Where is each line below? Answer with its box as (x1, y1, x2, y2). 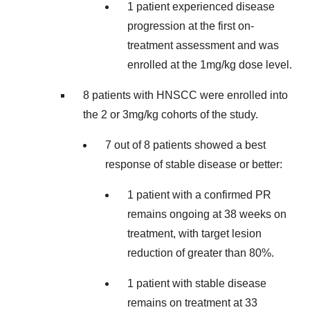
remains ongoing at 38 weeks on (127, 208, 286, 220)
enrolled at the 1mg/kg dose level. (127, 59, 292, 71)
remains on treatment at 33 (127, 297, 257, 309)
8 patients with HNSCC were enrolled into (83, 89, 288, 101)
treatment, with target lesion (127, 228, 262, 239)
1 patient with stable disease (127, 277, 266, 289)
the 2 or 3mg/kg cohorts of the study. (83, 109, 258, 120)
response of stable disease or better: (105, 158, 282, 170)
